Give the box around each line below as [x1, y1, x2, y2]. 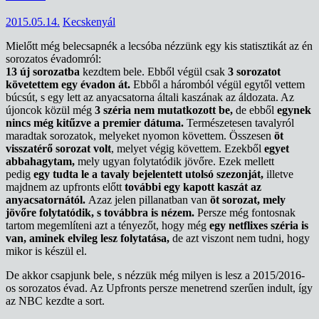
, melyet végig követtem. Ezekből [111, 142, 264, 155]
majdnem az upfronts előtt [6, 181, 125, 194]
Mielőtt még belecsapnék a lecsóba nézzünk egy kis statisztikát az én [6, 40, 313, 53]
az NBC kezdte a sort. [6, 295, 105, 308]
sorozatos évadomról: [6, 53, 101, 66]
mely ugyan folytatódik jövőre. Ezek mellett [78, 155, 274, 168]
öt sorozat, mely [210, 194, 286, 206]
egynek [277, 104, 311, 117]
